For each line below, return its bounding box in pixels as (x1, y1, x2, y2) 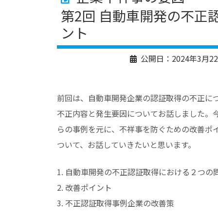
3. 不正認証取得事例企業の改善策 (57, 197, 174, 209)
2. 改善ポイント (57, 182, 112, 193)
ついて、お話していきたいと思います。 (57, 139, 196, 150)
